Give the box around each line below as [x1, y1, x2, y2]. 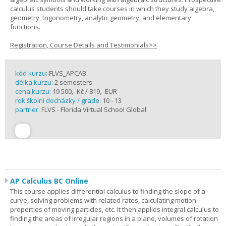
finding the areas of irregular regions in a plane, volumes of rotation [10, 214, 218, 223]
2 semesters [54, 78, 92, 87]
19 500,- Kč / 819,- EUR [51, 87, 117, 96]
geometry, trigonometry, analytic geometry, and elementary [10, 13, 191, 22]
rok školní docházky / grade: [15, 96, 102, 105]
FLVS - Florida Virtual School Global [41, 105, 146, 114]
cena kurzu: [15, 87, 51, 96]
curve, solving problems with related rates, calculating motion [10, 196, 196, 205]
